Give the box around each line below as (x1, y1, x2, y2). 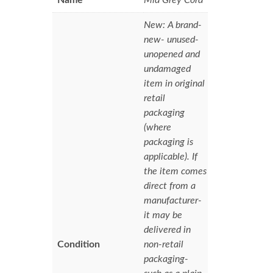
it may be (144, 210, 183, 220)
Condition (57, 239, 101, 249)
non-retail (144, 239, 184, 249)
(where (144, 122, 172, 132)
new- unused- (144, 34, 199, 44)
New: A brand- (144, 19, 202, 30)
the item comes (144, 166, 207, 176)
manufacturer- (144, 195, 202, 205)
